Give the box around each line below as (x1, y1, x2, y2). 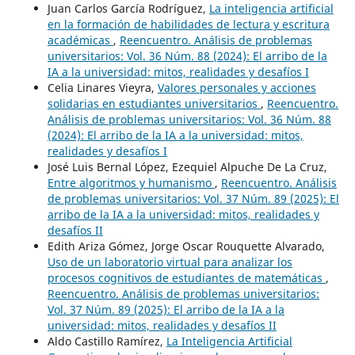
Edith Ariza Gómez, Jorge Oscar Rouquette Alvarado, (47, 239, 325, 254)
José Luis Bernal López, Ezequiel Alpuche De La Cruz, (47, 159, 327, 175)
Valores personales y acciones (157, 80, 316, 96)
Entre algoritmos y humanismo (47, 175, 215, 191)
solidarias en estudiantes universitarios (47, 96, 261, 112)
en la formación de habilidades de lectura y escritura (47, 17, 330, 32)
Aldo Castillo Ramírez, (47, 334, 166, 349)
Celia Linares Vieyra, (47, 80, 158, 96)
